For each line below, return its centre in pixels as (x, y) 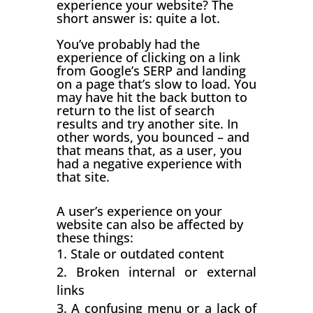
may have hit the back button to (152, 97)
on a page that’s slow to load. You (156, 83)
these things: (95, 237)
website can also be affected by (150, 224)
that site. (83, 176)
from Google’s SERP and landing (151, 70)
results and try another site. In (147, 123)
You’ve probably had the (128, 44)
